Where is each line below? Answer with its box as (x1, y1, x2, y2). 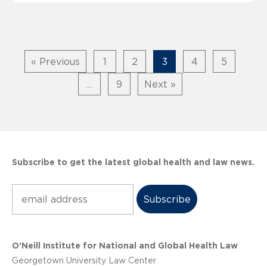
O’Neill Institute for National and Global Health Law (12, 240, 238, 250)
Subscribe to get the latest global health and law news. (12, 157, 254, 167)
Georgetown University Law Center (12, 255, 156, 265)
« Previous (31, 55, 80, 67)
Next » (144, 78, 176, 89)
